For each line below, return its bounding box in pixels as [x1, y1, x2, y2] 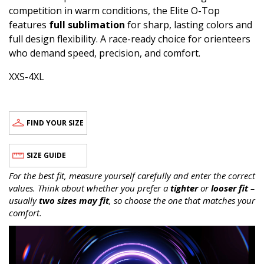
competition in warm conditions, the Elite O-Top [9, 4, 220, 17]
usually [9, 194, 39, 206]
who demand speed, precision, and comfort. [9, 46, 200, 60]
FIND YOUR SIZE [27, 118, 84, 128]
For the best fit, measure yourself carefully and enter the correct [9, 169, 255, 181]
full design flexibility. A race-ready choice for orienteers [9, 32, 250, 45]
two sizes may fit [39, 194, 109, 206]
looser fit [211, 181, 248, 194]
